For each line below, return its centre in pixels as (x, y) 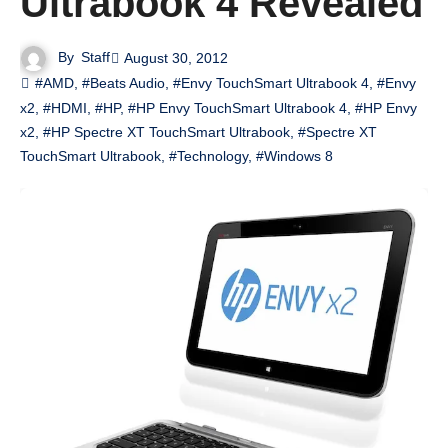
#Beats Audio (123, 82)
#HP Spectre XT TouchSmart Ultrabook (166, 131)
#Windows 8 (294, 155)
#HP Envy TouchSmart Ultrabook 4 (237, 107)
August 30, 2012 (176, 57)
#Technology (208, 155)
